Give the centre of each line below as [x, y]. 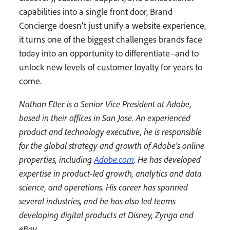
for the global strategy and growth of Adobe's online [112, 146]
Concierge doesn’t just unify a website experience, [113, 26]
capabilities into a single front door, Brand [96, 12]
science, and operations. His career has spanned [104, 187]
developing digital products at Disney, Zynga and [107, 215]
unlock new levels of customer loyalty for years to [111, 67]
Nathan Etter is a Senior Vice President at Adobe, [106, 104]
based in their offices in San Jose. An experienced [105, 118]
